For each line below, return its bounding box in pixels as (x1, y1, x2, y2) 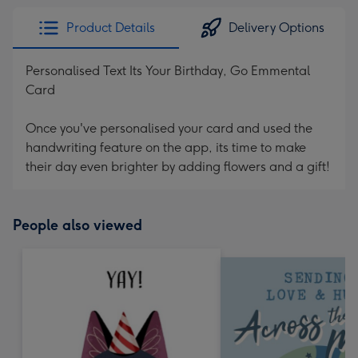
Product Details (66, 20, 155, 35)
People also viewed (13, 217, 142, 234)
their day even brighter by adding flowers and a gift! (26, 159, 330, 174)
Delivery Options (229, 20, 324, 35)
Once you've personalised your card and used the (26, 121, 312, 136)
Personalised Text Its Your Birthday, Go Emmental (26, 63, 310, 78)
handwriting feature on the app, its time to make (26, 140, 306, 155)
